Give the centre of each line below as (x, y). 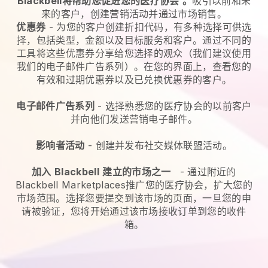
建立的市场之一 (137, 172)
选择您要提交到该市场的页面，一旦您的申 (158, 198)
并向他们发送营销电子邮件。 (134, 119)
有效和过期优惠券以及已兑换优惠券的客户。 (134, 80)
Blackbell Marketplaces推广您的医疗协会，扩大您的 (134, 185)
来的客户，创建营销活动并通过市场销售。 (134, 14)
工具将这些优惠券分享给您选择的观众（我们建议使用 (134, 54)
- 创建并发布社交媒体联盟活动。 (159, 146)
